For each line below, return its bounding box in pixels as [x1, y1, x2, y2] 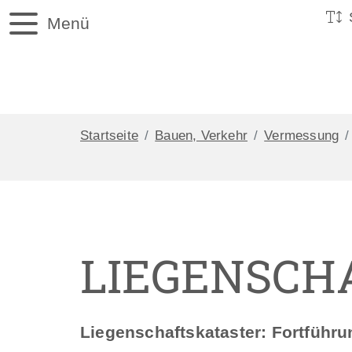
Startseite [80, 127, 138, 143]
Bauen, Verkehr [155, 127, 248, 143]
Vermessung [264, 127, 339, 143]
